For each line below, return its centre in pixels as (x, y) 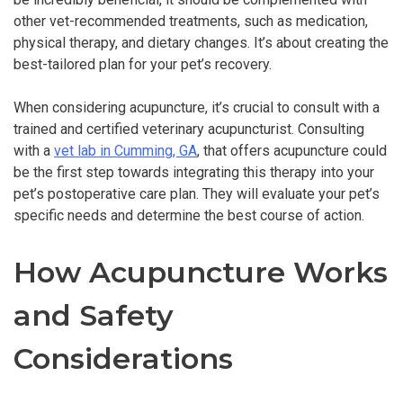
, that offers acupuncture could (292, 151)
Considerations (123, 358)
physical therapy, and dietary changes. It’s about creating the (201, 43)
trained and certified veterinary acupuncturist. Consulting (189, 130)
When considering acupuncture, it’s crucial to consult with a (197, 108)
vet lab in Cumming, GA (125, 151)
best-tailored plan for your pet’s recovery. (143, 65)
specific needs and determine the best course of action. (189, 216)
